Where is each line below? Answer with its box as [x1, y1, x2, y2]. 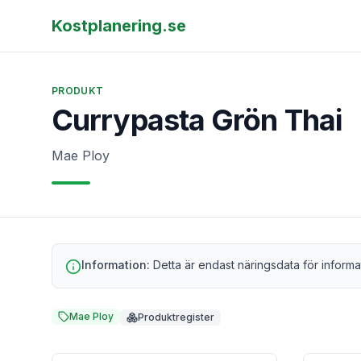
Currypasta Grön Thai [52, 102, 342, 138]
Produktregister [138, 311, 214, 323]
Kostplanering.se [52, 16, 186, 35]
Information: [81, 258, 150, 272]
